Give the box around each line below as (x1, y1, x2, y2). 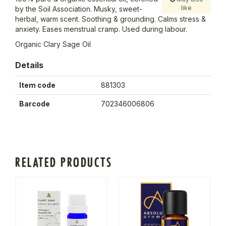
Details (15, 60, 43, 71)
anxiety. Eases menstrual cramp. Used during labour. (15, 25, 187, 34)
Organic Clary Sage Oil (15, 40, 91, 49)
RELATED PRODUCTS (15, 155, 112, 171)
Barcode (19, 99, 50, 108)
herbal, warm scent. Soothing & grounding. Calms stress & (15, 15, 206, 24)
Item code (19, 81, 55, 90)
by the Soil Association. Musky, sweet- (15, 5, 142, 14)
